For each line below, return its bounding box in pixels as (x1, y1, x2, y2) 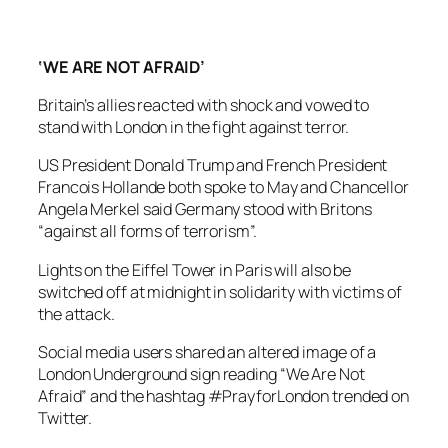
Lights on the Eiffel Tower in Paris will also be (38, 258, 352, 281)
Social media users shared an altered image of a (38, 340, 377, 363)
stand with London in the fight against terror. (38, 116, 350, 139)
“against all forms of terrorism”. (38, 220, 257, 243)
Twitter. (38, 406, 93, 429)
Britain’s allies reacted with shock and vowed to (38, 94, 370, 117)
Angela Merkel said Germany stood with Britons (38, 198, 372, 221)
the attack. (38, 302, 115, 325)
